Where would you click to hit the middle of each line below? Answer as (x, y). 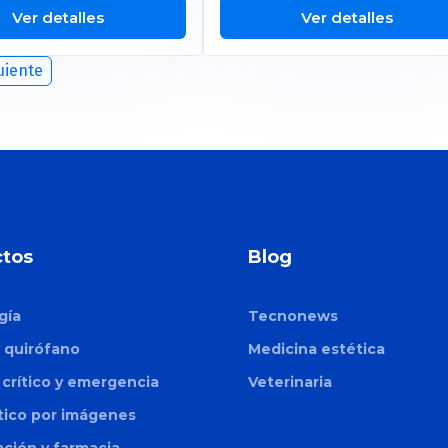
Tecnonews (293, 315)
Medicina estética (316, 348)
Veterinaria (290, 381)
